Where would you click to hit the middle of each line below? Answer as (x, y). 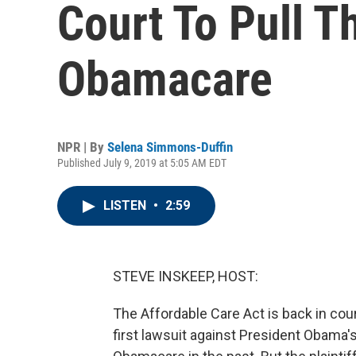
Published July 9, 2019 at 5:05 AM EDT (142, 163)
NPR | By (82, 147)
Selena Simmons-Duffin (170, 147)
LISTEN (126, 205)
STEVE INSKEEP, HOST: (186, 276)
